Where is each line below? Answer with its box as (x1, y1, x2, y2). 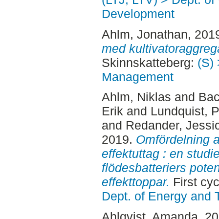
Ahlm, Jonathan (101, 27, 188, 41)
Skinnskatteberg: (101, 55, 197, 69)
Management (101, 69, 174, 84)
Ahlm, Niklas (101, 90, 171, 104)
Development (101, 6, 175, 21)
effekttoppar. (101, 175, 170, 189)
